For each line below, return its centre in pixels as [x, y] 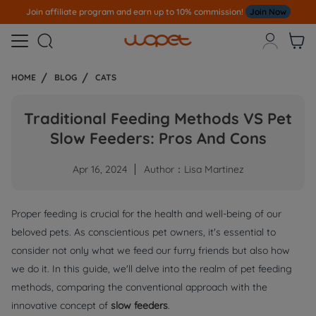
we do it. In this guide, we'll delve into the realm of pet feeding [152, 269]
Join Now [268, 12]
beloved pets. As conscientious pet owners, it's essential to [144, 232]
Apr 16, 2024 [99, 169]
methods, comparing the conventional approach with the [139, 287]
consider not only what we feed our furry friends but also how [151, 250]
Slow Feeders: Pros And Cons [158, 138]
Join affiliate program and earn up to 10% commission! [135, 12]
